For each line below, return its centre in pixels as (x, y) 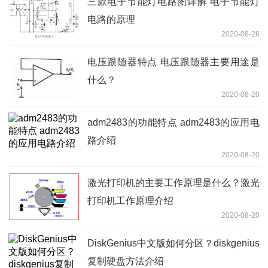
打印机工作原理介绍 (130, 200)
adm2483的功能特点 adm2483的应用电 (173, 122)
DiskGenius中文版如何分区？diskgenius (173, 243)
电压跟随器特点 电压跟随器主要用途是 (173, 62)
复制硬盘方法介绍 (126, 261)
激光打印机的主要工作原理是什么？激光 (173, 182)
